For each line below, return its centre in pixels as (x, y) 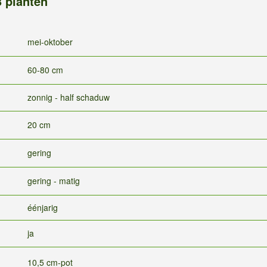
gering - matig (54, 180)
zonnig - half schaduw (69, 97)
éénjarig (43, 207)
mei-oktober (50, 41)
